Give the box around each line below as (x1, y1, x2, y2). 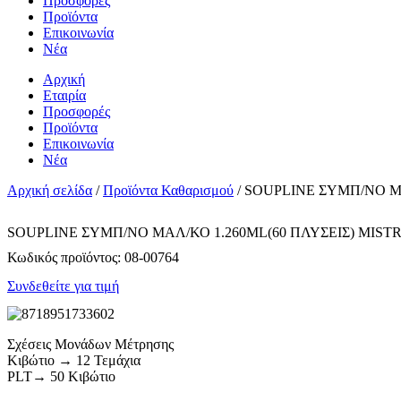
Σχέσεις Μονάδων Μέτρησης (7, 336, 174, 352)
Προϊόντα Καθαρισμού (103, 183, 234, 198)
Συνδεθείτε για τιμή (7, 277, 119, 294)
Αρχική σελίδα (7, 183, 92, 198)
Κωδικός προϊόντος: (7, 250, 124, 266)
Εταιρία (43, 88, 86, 103)
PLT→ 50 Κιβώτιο (7, 368, 115, 384)
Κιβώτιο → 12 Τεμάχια (7, 352, 141, 368)
